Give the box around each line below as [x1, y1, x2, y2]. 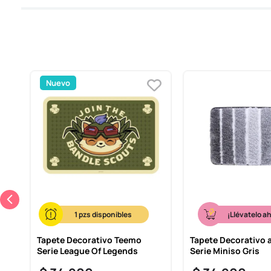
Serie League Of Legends [36, 244, 138, 256]
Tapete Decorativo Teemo [36, 233, 142, 246]
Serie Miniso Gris [189, 244, 260, 256]
